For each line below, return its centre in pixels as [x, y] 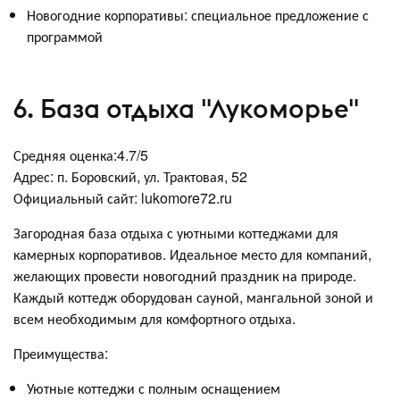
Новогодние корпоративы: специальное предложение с [198, 14]
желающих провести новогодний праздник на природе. [185, 275]
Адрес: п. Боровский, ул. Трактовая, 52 [130, 176]
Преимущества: [61, 353]
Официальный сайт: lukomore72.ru [123, 197]
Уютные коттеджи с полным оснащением [154, 387]
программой [65, 36]
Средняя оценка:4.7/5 [81, 154]
